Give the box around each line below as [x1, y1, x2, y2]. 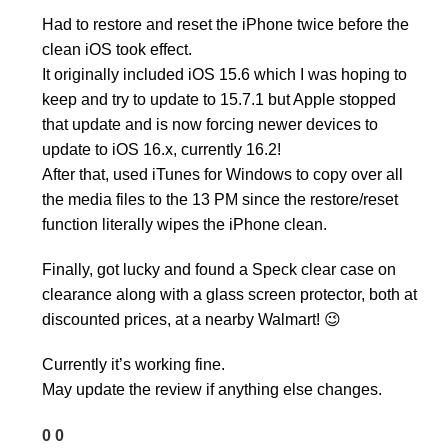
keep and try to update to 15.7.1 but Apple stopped [42, 91, 396, 109]
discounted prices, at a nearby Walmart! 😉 [42, 311, 341, 329]
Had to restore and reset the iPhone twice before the [42, 16, 409, 34]
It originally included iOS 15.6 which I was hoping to [42, 66, 407, 84]
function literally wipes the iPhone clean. [42, 216, 327, 234]
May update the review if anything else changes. [42, 381, 382, 399]
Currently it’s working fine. [42, 356, 225, 374]
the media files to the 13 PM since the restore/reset [42, 191, 398, 209]
